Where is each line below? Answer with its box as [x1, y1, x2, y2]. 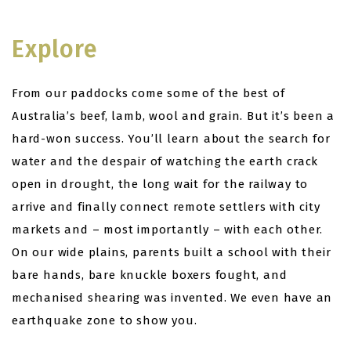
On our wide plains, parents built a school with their [12, 245, 331, 259]
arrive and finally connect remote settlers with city [12, 200, 320, 214]
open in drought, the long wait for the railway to [12, 177, 309, 191]
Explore [12, 35, 97, 63]
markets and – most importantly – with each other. [12, 223, 324, 237]
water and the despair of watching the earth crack [12, 154, 319, 168]
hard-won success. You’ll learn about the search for [12, 132, 331, 146]
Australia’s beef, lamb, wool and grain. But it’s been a [12, 109, 335, 123]
